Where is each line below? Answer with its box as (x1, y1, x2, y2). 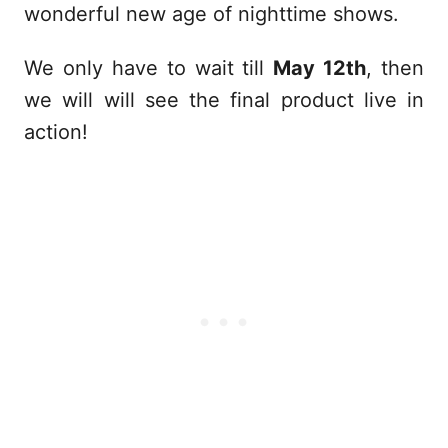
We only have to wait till (24, 56, 274, 81)
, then (366, 56, 424, 81)
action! (24, 120, 88, 145)
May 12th (273, 56, 367, 81)
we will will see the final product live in (24, 88, 424, 113)
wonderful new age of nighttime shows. (24, 2, 399, 27)
